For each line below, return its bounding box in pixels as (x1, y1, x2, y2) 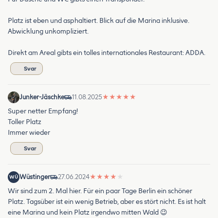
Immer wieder (8, 128, 50, 137)
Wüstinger (19, 173, 50, 181)
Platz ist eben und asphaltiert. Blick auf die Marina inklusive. (8, 17, 189, 25)
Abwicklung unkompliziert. (8, 27, 89, 36)
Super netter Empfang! (8, 107, 78, 116)
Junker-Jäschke (19, 93, 64, 101)
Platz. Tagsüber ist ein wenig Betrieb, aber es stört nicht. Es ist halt (8, 198, 206, 206)
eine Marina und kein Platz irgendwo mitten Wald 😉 (8, 208, 167, 217)
